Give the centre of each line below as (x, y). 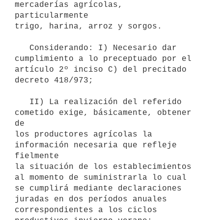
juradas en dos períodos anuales (91, 199)
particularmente (52, 15)
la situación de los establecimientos (103, 167)
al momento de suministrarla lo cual (101, 178)
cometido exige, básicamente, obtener (103, 113)
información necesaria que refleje (96, 145)
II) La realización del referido (22, 102)
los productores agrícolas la (83, 134)
